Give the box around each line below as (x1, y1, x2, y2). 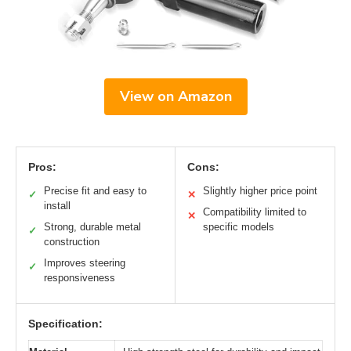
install (44, 199, 71, 212)
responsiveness (44, 271, 115, 284)
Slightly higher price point (203, 184, 317, 197)
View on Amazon (119, 86, 232, 106)
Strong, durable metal (44, 220, 141, 233)
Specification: (28, 317, 103, 330)
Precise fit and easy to (44, 184, 147, 197)
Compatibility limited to (203, 205, 306, 218)
